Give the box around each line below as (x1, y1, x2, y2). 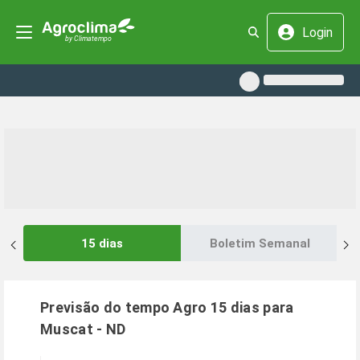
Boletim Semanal (209, 235, 310, 251)
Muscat (40, 321, 93, 337)
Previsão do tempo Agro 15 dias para (40, 299, 294, 316)
